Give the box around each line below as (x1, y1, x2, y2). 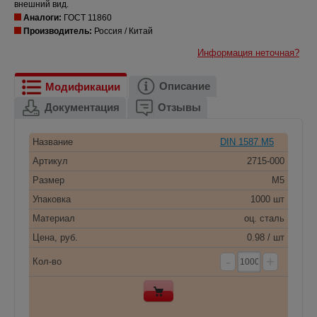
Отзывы (158, 100, 201, 113)
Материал (33, 212, 75, 224)
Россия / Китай (94, 25, 153, 36)
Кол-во (33, 255, 62, 267)
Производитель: (23, 25, 94, 36)
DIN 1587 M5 (220, 136, 274, 147)
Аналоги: (23, 12, 64, 23)
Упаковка (33, 193, 71, 204)
